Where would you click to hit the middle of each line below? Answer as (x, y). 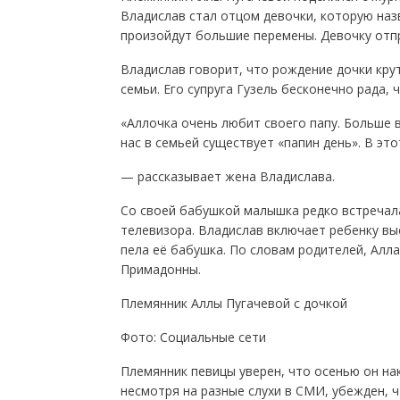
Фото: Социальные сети (193, 337)
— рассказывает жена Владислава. (227, 176)
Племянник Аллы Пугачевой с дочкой (233, 303)
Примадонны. (160, 269)
